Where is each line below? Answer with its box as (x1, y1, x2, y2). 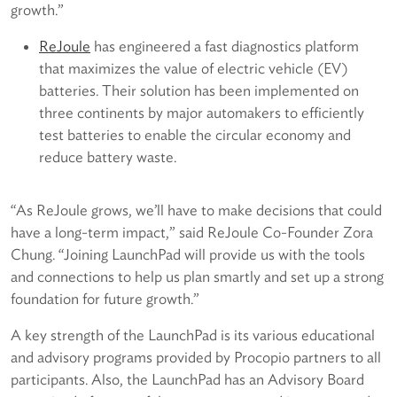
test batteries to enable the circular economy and (39, 126, 351, 144)
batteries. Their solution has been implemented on (39, 82, 359, 100)
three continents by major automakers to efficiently (39, 104, 364, 122)
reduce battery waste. (39, 148, 176, 167)
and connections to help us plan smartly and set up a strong (11, 268, 384, 286)
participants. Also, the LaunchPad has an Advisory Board (11, 370, 364, 389)
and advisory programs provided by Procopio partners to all (11, 348, 381, 367)
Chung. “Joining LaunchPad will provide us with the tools (11, 245, 365, 264)
